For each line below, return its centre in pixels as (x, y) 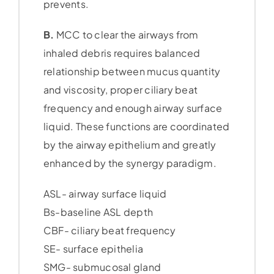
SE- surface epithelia (93, 249)
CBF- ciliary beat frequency (109, 231)
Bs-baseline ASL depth (98, 212)
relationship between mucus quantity (132, 72)
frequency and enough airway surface (133, 108)
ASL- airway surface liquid (105, 194)
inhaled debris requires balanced (122, 53)
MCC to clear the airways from (126, 35)
